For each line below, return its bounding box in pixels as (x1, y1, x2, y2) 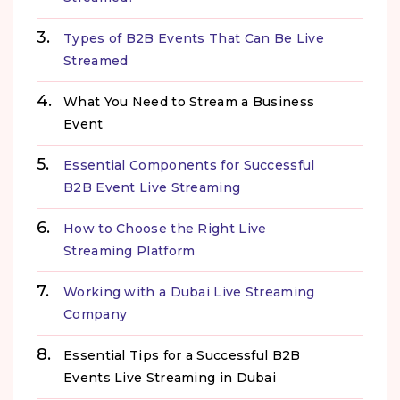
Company (63, 305, 128, 322)
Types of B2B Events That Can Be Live (63, 29, 324, 46)
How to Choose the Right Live (63, 220, 267, 237)
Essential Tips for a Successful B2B (63, 346, 301, 363)
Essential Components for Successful (63, 156, 315, 173)
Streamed (63, 52, 129, 69)
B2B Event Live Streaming (63, 179, 241, 196)
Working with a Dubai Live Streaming (63, 283, 315, 300)
